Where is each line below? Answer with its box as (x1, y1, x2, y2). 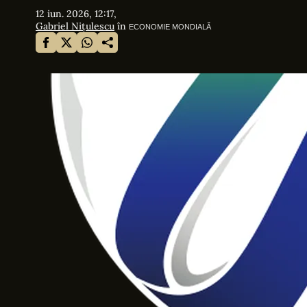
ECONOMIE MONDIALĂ (129, 23, 211, 31)
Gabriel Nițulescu (36, 20, 114, 32)
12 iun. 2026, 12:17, (36, 8, 116, 20)
